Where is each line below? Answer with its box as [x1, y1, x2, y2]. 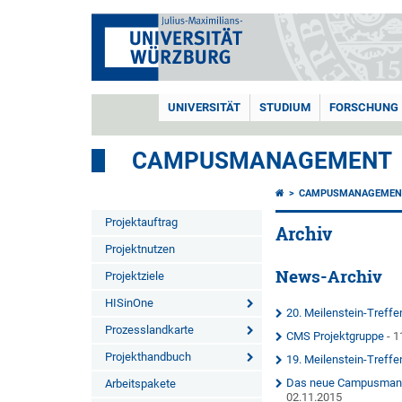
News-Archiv [275, 266, 383, 287]
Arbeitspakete [105, 377, 176, 390]
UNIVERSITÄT [168, 100, 240, 114]
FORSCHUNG [329, 100, 398, 114]
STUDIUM [259, 100, 310, 114]
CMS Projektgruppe [286, 329, 385, 343]
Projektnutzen [105, 242, 175, 256]
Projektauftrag [105, 215, 178, 229]
